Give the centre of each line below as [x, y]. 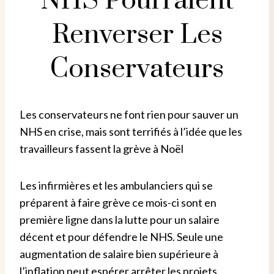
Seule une [200, 236]
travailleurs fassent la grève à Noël [102, 148]
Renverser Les [137, 35]
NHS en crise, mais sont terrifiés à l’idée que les [131, 131]
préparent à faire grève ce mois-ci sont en [118, 202]
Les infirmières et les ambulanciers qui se [116, 185]
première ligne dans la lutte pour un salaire [120, 219]
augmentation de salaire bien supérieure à [119, 254]
